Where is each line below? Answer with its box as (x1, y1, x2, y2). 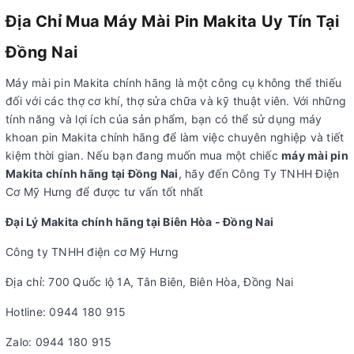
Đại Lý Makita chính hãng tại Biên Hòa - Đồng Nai (6, 214, 273, 228)
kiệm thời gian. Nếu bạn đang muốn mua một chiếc (6, 148, 281, 162)
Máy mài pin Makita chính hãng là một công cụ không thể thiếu (6, 75, 341, 89)
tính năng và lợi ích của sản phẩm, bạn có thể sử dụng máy (6, 111, 322, 126)
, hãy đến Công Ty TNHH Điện (178, 166, 340, 180)
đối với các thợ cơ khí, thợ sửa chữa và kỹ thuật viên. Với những (6, 93, 346, 107)
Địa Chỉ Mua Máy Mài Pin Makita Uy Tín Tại (6, 11, 340, 31)
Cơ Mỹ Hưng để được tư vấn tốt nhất (6, 184, 204, 198)
